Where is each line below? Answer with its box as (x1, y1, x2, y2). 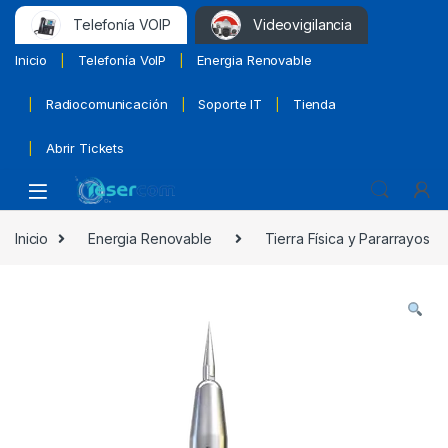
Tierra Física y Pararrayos (264, 229, 430, 247)
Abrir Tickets (45, 140, 125, 157)
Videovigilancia (253, 16, 352, 33)
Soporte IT (198, 96, 262, 113)
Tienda (292, 96, 337, 113)
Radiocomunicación (45, 96, 168, 113)
